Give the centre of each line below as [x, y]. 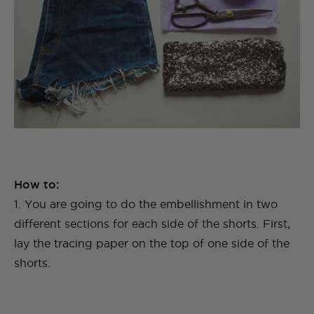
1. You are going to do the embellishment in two [146, 204]
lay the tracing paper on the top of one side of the [152, 244]
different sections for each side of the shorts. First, [152, 224]
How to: [36, 185]
